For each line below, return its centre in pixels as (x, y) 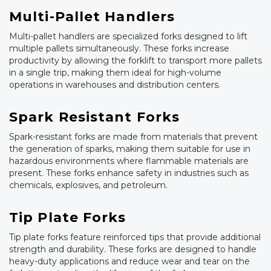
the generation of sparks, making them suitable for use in (130, 149)
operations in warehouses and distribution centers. (115, 85)
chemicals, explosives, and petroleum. (88, 185)
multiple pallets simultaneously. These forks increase (119, 49)
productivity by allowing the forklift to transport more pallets (135, 61)
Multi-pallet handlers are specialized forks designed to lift (128, 37)
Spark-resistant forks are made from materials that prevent (133, 137)
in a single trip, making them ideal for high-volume (115, 73)
